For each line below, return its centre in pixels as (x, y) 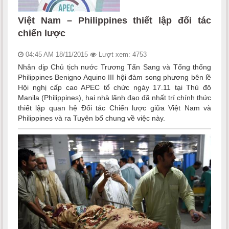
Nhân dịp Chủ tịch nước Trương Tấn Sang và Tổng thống (114, 67)
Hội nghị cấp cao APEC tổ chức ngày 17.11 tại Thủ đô (114, 87)
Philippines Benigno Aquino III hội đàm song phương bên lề (114, 77)
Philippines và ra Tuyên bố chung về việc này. (91, 118)
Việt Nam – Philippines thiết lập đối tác (114, 20)
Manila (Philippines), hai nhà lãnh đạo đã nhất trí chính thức (114, 97)
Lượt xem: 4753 (122, 54)
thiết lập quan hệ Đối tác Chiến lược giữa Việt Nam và (114, 108)
